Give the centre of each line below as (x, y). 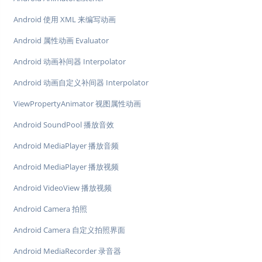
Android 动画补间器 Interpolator (70, 62)
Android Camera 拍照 (50, 209)
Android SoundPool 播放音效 (64, 125)
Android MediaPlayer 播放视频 (66, 167)
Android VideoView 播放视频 (63, 188)
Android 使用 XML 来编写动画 (65, 20)
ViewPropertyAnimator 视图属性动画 (77, 104)
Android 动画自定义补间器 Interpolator (81, 83)
